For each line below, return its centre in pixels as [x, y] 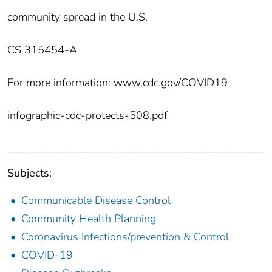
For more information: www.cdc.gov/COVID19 [117, 82]
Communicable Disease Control [96, 200]
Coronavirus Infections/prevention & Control [125, 236]
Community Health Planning [89, 218]
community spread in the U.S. [77, 17]
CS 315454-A [42, 49]
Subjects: [29, 173]
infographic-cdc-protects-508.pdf [87, 115]
